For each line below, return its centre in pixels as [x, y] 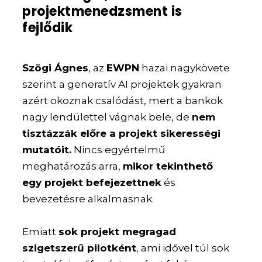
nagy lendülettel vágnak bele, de [107, 117]
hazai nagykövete [185, 68]
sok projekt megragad [118, 231]
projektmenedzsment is [102, 12]
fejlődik [48, 28]
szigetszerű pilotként [80, 248]
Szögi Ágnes [56, 68]
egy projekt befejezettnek [92, 183]
